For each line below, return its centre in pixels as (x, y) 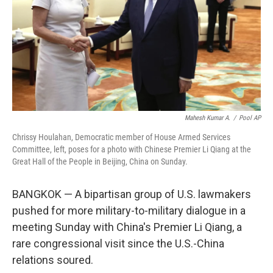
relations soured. (53, 260)
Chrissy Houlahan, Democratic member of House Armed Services (121, 137)
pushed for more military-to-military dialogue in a (129, 211)
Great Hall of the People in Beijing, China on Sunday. (100, 161)
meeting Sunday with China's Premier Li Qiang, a (127, 227)
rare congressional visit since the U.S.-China (118, 243)
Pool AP (250, 118)
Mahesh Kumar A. (207, 118)
